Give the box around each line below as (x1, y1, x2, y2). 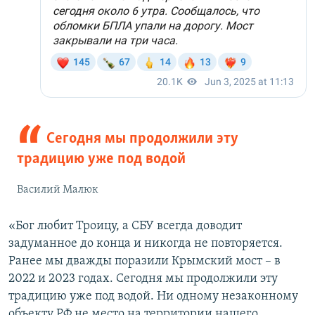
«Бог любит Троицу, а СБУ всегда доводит (8, 219, 242, 233)
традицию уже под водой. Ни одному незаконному (8, 290, 298, 304)
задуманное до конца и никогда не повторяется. (8, 237, 283, 251)
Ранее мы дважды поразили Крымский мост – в (8, 255, 281, 269)
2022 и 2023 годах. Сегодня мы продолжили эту (8, 272, 278, 286)
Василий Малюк (17, 184, 98, 196)
